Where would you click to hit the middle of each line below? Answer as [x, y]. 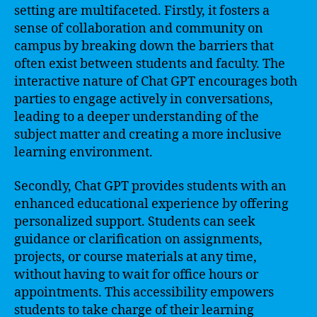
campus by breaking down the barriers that [144, 46]
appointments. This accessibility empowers [144, 292]
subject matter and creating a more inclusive [148, 135]
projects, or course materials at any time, [136, 257]
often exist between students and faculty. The [150, 64]
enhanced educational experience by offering [151, 204]
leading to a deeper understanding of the [137, 117]
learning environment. [83, 152]
